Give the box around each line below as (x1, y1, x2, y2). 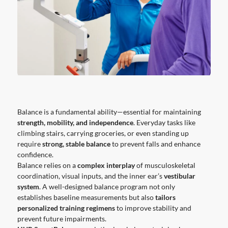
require (17, 139, 42, 148)
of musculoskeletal (134, 160, 195, 169)
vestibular (163, 171, 195, 180)
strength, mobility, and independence (17, 118, 133, 127)
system (17, 182, 39, 191)
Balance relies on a (17, 160, 77, 169)
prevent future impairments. (17, 214, 106, 223)
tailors (155, 192, 176, 202)
